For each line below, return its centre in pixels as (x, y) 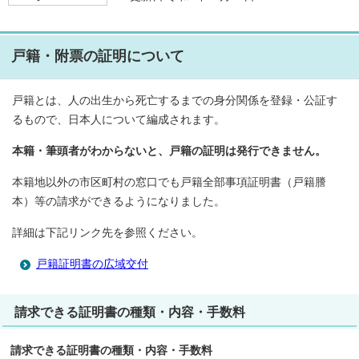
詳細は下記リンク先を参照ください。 (107, 233)
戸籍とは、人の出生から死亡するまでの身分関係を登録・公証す (175, 101)
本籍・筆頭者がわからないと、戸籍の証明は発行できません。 (169, 151)
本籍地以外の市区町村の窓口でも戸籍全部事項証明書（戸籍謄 (169, 182)
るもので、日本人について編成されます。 (119, 120)
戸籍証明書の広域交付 (92, 264)
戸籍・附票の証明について (98, 56)
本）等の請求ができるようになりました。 (119, 202)
